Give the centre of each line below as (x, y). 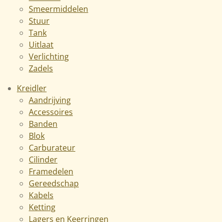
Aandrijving (50, 100)
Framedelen (51, 171)
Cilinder (43, 159)
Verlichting (49, 56)
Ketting (42, 207)
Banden (43, 124)
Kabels (41, 195)
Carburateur (52, 147)
